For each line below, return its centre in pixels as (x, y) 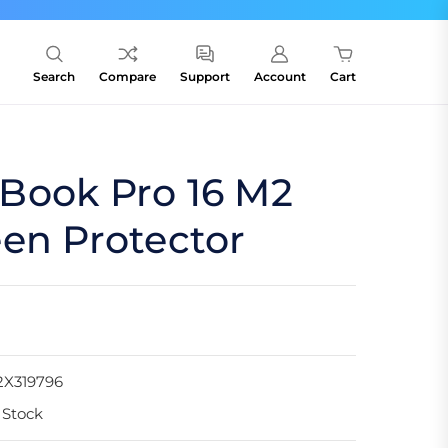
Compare (127, 77)
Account (280, 77)
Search (54, 77)
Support (205, 77)
